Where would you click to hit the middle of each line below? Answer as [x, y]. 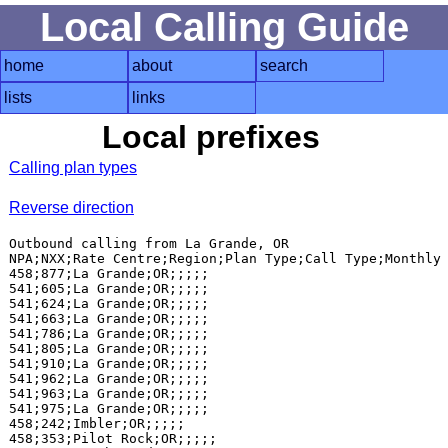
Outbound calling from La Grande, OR [148, 243]
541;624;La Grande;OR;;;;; [108, 303]
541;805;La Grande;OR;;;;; [108, 348]
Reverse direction [71, 207]
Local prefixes [210, 137]
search [284, 65]
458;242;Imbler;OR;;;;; [96, 423]
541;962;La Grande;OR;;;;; [108, 378]
